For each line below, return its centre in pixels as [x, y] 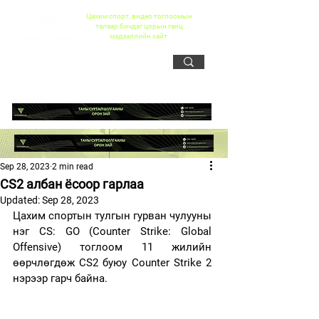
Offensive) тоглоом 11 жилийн [112, 247]
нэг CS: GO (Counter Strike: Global [112, 231]
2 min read [73, 167]
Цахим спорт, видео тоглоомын [139, 16]
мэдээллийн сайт [139, 36]
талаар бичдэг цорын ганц [139, 26]
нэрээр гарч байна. [62, 278]
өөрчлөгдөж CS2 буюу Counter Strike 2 [112, 263]
